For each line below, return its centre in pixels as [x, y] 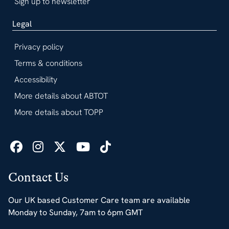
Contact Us [38, 177]
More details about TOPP [59, 112]
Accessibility [36, 79]
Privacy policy [39, 47]
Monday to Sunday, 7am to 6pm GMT [75, 212]
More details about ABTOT [61, 96]
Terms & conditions [48, 63]
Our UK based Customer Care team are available [99, 200]
